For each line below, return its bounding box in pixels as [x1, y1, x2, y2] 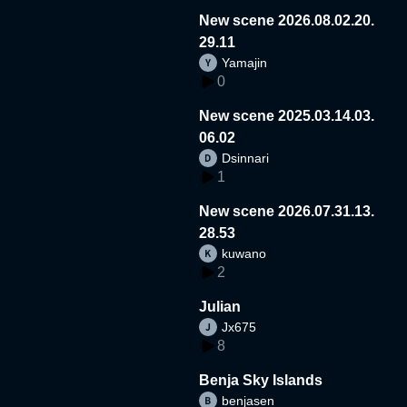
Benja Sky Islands [199, 372, 323, 388]
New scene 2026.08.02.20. [199, 12, 375, 28]
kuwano [222, 245, 267, 261]
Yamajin [222, 55, 268, 70]
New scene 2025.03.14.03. [199, 107, 375, 124]
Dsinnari [222, 150, 270, 165]
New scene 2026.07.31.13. [199, 203, 375, 219]
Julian [199, 298, 242, 314]
